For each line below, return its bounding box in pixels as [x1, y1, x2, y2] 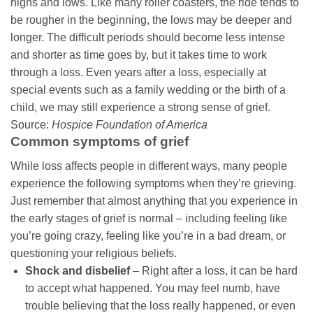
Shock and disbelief [24, 264, 130, 277]
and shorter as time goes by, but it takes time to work [10, 48, 267, 61]
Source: [10, 118, 52, 131]
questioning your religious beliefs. [10, 247, 177, 259]
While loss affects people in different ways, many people [10, 159, 287, 172]
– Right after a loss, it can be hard [129, 264, 298, 277]
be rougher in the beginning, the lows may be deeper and [10, 13, 292, 26]
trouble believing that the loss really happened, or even [24, 299, 296, 312]
